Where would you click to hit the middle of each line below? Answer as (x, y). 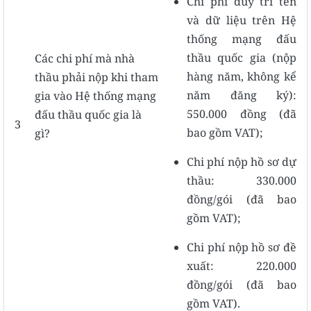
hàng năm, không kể (242, 76)
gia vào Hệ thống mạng (95, 95)
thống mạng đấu (242, 39)
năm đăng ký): (242, 95)
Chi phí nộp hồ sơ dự (242, 161)
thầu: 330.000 (242, 180)
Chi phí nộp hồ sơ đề (242, 247)
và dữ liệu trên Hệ (242, 20)
